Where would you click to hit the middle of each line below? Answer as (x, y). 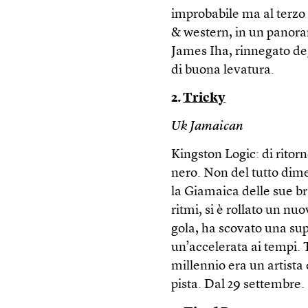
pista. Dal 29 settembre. (238, 285)
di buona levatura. (223, 70)
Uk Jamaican (208, 127)
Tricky (205, 99)
